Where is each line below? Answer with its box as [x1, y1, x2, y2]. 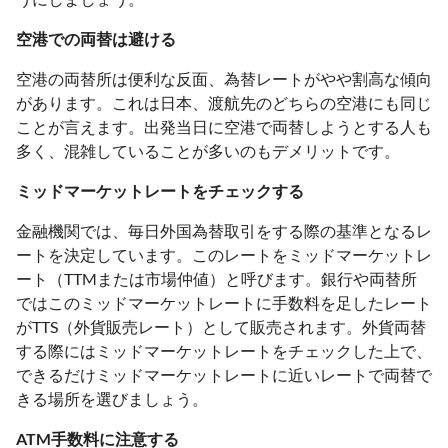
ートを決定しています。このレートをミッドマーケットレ [16, 244, 432, 264]
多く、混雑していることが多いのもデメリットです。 [16, 140, 400, 160]
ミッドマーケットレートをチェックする [16, 180, 304, 200]
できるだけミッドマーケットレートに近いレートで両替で [16, 364, 432, 384]
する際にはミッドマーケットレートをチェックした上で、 [16, 340, 432, 360]
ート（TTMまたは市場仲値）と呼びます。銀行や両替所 [16, 268, 417, 288]
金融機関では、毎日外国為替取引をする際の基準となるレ [16, 220, 432, 240]
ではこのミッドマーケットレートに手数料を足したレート [16, 292, 432, 312]
